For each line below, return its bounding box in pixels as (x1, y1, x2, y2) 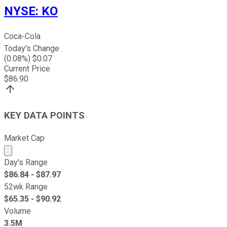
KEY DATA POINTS (4, 109, 85, 121)
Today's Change (4, 44, 59, 54)
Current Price (4, 64, 50, 74)
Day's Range (4, 157, 48, 167)
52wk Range (4, 181, 48, 192)
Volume (4, 206, 31, 216)
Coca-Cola (4, 31, 41, 42)
